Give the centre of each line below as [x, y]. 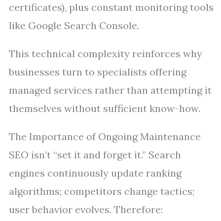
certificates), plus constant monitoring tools [111, 7]
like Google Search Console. [74, 25]
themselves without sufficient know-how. [105, 108]
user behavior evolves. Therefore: [86, 209]
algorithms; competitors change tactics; [102, 191]
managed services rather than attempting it [110, 90]
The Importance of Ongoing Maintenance [105, 136]
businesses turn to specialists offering [98, 72]
